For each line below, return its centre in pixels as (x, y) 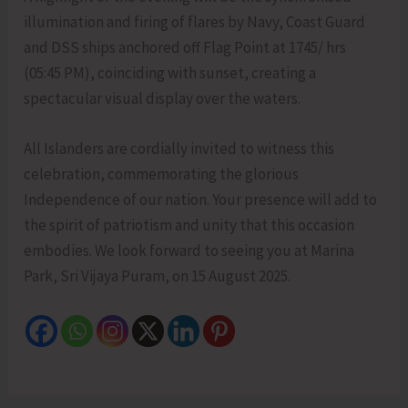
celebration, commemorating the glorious (162, 174)
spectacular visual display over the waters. (163, 98)
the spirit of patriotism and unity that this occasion (189, 225)
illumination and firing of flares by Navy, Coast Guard (195, 21)
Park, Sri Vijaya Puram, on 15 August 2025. (160, 276)
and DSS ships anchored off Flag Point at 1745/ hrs (185, 47)
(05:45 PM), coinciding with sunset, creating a (170, 72)
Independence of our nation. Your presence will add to (201, 200)
